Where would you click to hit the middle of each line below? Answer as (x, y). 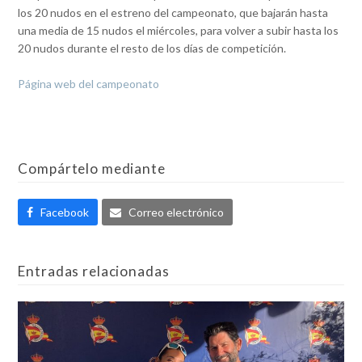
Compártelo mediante (92, 169)
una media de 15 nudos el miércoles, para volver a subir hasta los (179, 31)
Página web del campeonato (89, 84)
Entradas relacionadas (94, 271)
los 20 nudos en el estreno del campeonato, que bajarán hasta (173, 13)
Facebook (64, 212)
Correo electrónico (176, 212)
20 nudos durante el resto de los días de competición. (152, 48)
